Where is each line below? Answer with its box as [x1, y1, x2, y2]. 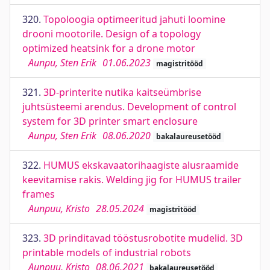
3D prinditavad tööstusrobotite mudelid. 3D [43, 231, 243, 245]
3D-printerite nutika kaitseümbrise [43, 86, 201, 99]
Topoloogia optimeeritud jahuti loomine [43, 13, 225, 26]
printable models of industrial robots [22, 246, 191, 259]
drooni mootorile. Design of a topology [22, 27, 201, 40]
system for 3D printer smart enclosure [22, 115, 198, 128]
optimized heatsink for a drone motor [22, 42, 195, 55]
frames [22, 187, 55, 201]
